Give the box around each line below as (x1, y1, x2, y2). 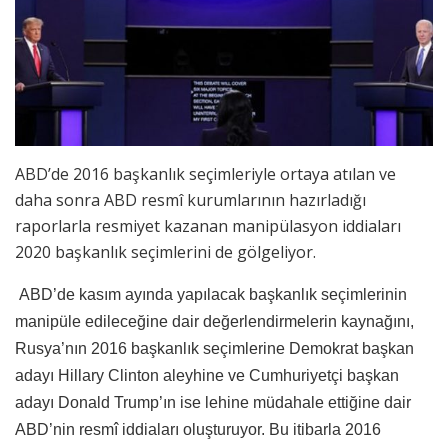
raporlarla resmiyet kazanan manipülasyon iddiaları (15, 214, 401, 237)
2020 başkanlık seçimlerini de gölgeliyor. (15, 240, 316, 263)
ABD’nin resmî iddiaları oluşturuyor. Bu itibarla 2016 (15, 420, 381, 438)
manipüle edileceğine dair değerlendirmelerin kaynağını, (15, 312, 414, 330)
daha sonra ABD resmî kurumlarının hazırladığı (15, 188, 366, 211)
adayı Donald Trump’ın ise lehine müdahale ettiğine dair (15, 393, 411, 411)
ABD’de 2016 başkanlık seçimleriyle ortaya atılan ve (15, 162, 396, 185)
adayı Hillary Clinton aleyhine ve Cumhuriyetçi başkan (15, 366, 399, 384)
